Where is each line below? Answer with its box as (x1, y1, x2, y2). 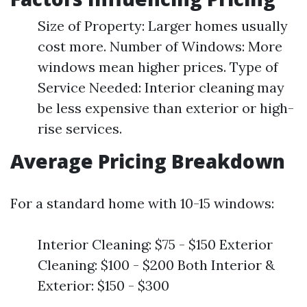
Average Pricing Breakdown (10, 148, 285, 174)
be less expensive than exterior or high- (38, 99, 294, 116)
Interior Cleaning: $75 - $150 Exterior (38, 236, 273, 253)
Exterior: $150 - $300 (38, 277, 169, 294)
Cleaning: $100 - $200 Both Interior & (38, 256, 275, 273)
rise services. (38, 120, 122, 137)
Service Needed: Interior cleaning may (38, 79, 284, 96)
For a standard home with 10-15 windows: (10, 195, 274, 212)
